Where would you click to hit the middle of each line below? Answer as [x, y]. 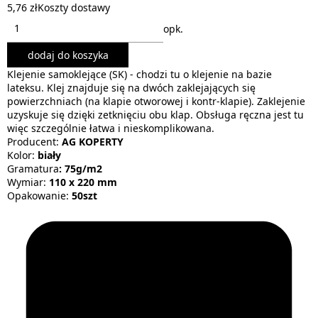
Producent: [34, 142]
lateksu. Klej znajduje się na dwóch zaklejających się [131, 88]
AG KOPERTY [94, 142]
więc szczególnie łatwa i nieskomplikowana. [111, 128]
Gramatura [33, 169]
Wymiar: [28, 182]
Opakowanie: [38, 196]
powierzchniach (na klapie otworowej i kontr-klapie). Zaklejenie [156, 101]
